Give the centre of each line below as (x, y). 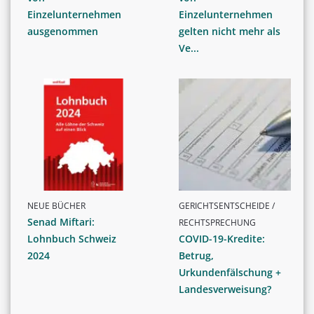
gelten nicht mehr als (230, 31)
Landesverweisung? (225, 289)
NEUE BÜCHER (56, 205)
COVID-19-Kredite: (222, 238)
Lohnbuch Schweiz (72, 238)
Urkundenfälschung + (230, 272)
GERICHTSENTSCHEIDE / (227, 205)
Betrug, (196, 255)
